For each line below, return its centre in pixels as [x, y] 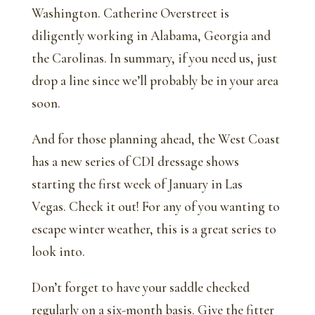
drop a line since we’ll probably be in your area [155, 81]
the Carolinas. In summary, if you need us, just [154, 58]
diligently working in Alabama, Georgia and [151, 36]
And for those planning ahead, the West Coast [155, 139]
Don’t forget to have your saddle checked [140, 287]
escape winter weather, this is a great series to [154, 229]
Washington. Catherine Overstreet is [130, 13]
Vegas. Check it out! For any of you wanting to [155, 206]
